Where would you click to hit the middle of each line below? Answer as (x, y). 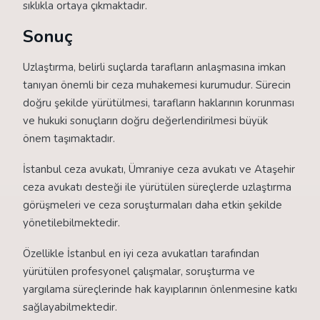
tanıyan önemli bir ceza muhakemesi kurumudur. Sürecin (157, 85)
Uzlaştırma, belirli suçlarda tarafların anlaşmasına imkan (154, 67)
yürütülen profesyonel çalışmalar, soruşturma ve (139, 271)
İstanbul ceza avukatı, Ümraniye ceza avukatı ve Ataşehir (159, 169)
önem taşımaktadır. (69, 139)
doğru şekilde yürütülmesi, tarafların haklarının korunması (159, 103)
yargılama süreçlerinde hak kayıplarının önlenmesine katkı (160, 289)
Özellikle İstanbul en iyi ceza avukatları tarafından (141, 254)
